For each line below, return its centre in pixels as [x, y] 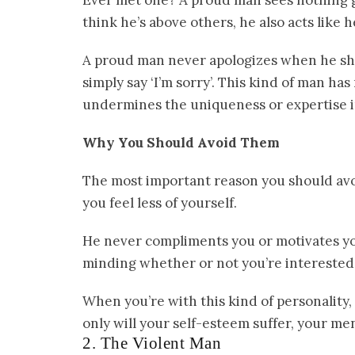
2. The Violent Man [152, 344]
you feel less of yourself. [160, 203]
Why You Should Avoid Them [181, 143]
